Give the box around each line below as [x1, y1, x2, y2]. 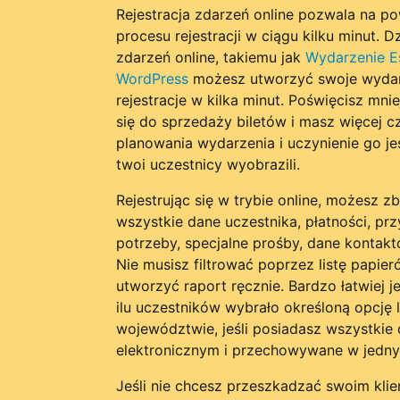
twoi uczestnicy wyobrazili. [115, 155, 300, 173]
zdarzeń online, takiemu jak [115, 48, 305, 66]
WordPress [115, 70, 188, 87]
